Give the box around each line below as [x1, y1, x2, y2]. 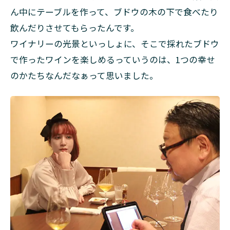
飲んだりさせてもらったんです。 [10, 21, 139, 34]
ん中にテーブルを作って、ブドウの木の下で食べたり [10, 5, 218, 18]
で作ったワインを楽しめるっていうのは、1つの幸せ [10, 53, 215, 66]
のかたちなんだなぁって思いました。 [10, 69, 158, 82]
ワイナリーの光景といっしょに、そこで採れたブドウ [10, 37, 219, 50]
